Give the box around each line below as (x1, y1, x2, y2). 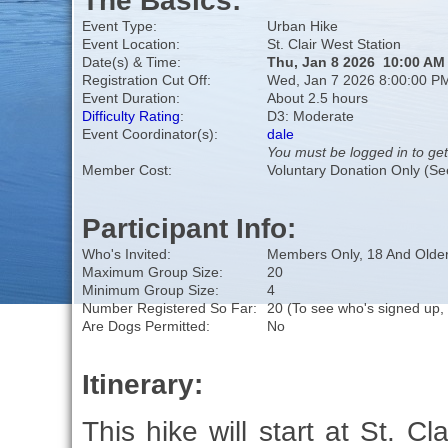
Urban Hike (266, 18, 338, 35)
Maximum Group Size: (81, 264, 223, 281)
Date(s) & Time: (81, 54, 181, 71)
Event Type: (81, 18, 157, 35)
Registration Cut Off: (81, 72, 211, 89)
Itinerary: (81, 368, 203, 401)
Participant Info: (81, 212, 296, 245)
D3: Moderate (266, 108, 354, 125)
